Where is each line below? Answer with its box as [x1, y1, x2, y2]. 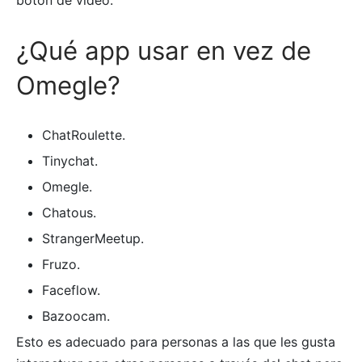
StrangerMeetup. [41, 229, 144, 246]
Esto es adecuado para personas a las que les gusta [16, 333, 335, 350]
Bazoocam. [41, 307, 110, 324]
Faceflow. [41, 281, 100, 298]
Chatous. [41, 204, 96, 221]
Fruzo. [41, 255, 80, 272]
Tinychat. [41, 152, 98, 169]
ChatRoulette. [41, 126, 125, 143]
